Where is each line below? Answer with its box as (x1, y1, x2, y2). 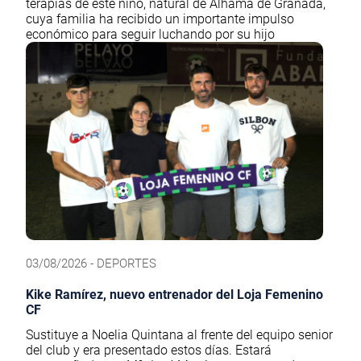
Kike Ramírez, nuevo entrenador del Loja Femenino (26, 287, 323, 303)
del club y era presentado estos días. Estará (26, 342, 272, 359)
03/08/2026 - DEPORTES (26, 256, 156, 272)
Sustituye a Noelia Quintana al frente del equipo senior (26, 327, 333, 343)
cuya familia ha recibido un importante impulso (26, 11, 294, 27)
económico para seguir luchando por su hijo (26, 27, 275, 43)
